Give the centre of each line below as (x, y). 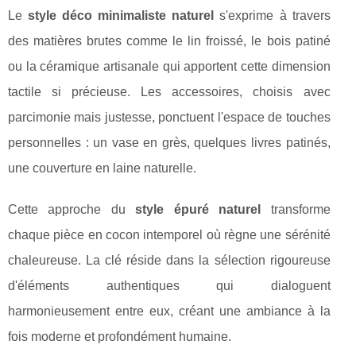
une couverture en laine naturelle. (102, 168)
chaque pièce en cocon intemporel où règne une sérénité (169, 235)
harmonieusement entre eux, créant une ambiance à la (169, 311)
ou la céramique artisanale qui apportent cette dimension (169, 67)
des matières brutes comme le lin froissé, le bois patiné (169, 41)
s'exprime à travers (272, 16)
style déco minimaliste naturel (121, 16)
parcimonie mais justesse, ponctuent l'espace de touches (169, 118)
